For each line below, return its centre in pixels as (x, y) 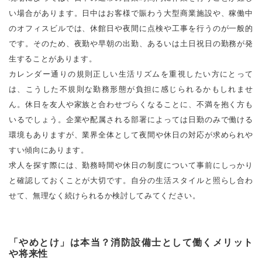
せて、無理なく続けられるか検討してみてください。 (105, 195)
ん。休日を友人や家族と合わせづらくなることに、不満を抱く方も (131, 104)
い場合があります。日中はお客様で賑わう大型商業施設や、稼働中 (131, 13)
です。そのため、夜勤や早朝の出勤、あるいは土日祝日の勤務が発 (131, 43)
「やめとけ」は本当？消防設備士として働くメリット (131, 242)
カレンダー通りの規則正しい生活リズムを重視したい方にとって (131, 74)
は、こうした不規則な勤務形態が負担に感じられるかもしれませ (131, 89)
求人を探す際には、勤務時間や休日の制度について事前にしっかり (131, 165)
